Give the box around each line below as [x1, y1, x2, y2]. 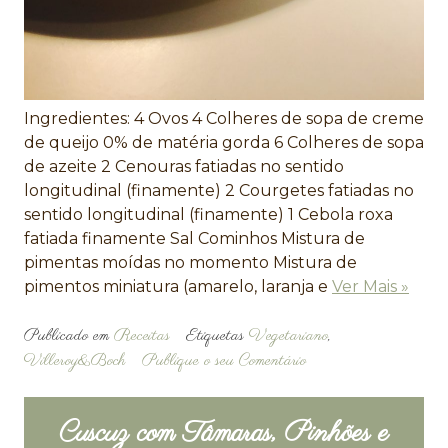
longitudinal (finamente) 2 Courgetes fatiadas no [24, 180, 414, 200]
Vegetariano [249, 324, 328, 347]
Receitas [114, 324, 170, 347]
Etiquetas [186, 324, 249, 347]
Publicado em [24, 324, 114, 347]
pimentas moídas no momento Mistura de [24, 252, 357, 272]
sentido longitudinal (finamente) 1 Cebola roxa [24, 204, 393, 224]
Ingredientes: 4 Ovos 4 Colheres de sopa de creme [24, 108, 424, 128]
